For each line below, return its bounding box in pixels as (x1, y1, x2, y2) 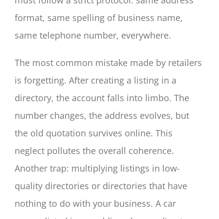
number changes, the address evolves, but (15, 109, 189, 121)
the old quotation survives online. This (15, 127, 173, 139)
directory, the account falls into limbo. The (15, 91, 189, 104)
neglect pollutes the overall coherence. (15, 144, 174, 156)
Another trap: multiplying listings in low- (15, 162, 180, 174)
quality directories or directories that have (15, 179, 187, 192)
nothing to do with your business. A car (15, 197, 176, 209)
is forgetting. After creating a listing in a (15, 74, 176, 86)
